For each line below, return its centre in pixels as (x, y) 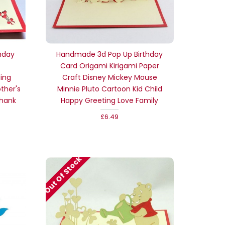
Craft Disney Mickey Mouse (109, 77)
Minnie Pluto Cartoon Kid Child (109, 89)
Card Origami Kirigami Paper (109, 66)
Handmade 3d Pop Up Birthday (110, 54)
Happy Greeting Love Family (110, 100)
